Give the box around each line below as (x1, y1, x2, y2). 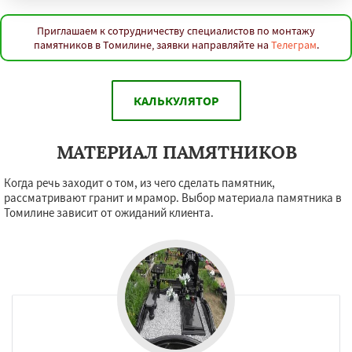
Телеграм (270, 38, 317, 52)
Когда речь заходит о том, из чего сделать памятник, (4, 175, 275, 190)
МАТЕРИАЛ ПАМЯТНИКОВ (56, 141, 296, 163)
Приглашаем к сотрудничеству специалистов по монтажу (37, 24, 315, 38)
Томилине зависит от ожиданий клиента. (4, 205, 214, 220)
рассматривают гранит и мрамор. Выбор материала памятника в (4, 190, 342, 205)
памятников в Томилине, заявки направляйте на (33, 38, 271, 52)
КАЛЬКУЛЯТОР (133, 93, 219, 108)
